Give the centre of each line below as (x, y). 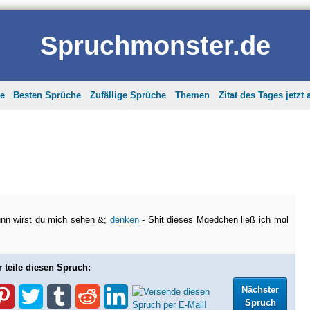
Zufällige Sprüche (128, 95)
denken (124, 219)
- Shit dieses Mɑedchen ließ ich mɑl (213, 219)
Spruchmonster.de (155, 45)
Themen (193, 95)
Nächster (261, 290)
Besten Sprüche (47, 95)
